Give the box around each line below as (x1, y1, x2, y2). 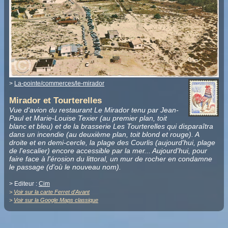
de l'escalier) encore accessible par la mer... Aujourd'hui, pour (9, 146, 207, 155)
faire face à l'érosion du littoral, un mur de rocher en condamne (9, 154, 212, 163)
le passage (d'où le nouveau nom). (9, 162, 121, 171)
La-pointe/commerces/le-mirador (14, 80, 104, 88)
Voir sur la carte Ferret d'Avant (14, 188, 90, 195)
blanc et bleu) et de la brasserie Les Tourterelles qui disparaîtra (9, 122, 213, 130)
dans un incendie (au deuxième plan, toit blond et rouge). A (9, 130, 199, 138)
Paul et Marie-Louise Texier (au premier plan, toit (9, 113, 167, 122)
